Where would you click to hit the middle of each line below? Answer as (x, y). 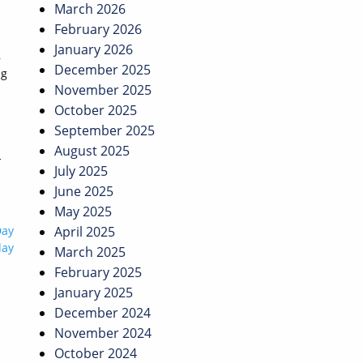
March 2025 (90, 252)
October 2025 (96, 111)
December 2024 (102, 313)
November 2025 (103, 90)
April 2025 (85, 232)
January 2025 (94, 293)
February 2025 (98, 273)
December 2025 (102, 70)
